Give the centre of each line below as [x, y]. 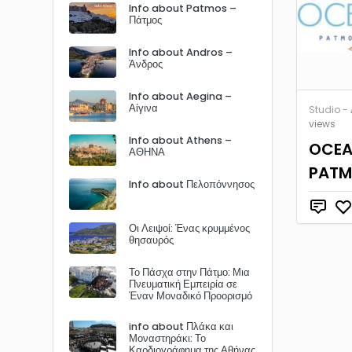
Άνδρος [146, 64]
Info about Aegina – [180, 96]
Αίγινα [143, 108]
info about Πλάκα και [181, 326]
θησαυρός [151, 240]
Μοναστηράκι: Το [167, 338]
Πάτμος [145, 20]
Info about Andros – [181, 52]
